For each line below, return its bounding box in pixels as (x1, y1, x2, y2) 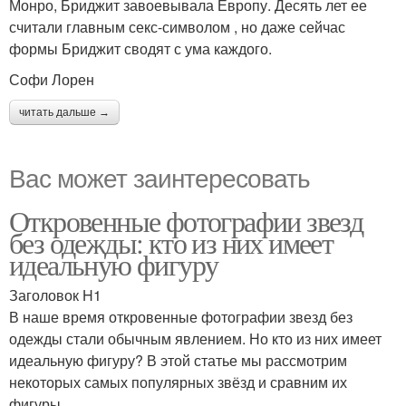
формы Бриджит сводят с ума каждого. (9, 37, 272, 59)
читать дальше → (19, 105, 110, 119)
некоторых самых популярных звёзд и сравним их (9, 371, 347, 392)
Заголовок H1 (9, 284, 101, 305)
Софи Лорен (9, 68, 94, 90)
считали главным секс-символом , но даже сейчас (9, 15, 345, 37)
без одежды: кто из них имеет (9, 222, 333, 262)
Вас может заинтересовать (9, 158, 310, 195)
